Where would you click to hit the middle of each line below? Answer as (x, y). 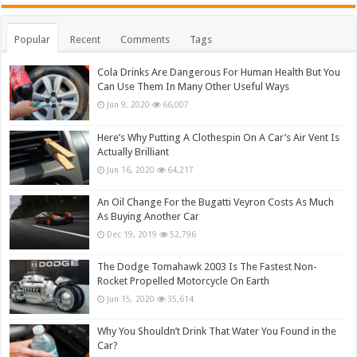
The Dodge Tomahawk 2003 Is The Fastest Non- (208, 266)
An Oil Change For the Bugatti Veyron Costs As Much (216, 202)
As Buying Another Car (149, 216)
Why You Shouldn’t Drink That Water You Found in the (217, 331)
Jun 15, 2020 (131, 298)
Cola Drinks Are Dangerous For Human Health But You (219, 73)
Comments (145, 40)
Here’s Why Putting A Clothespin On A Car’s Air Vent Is (219, 137)
